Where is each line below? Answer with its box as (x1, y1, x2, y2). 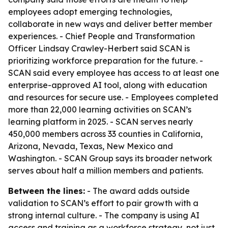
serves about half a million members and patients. (8, 165, 203, 176)
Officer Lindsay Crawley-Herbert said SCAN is (8, 43, 190, 53)
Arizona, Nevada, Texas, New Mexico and (8, 141, 173, 151)
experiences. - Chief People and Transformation (8, 31, 195, 41)
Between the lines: (8, 186, 85, 196)
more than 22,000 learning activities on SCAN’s (8, 104, 191, 115)
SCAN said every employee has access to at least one (8, 68, 219, 78)
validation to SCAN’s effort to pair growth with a (8, 198, 198, 208)
